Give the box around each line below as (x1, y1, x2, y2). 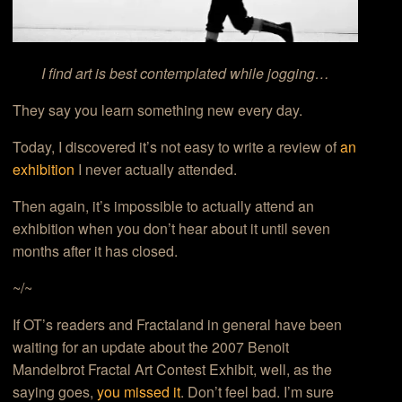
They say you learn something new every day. (13, 100, 303, 121)
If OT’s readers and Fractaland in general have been (13, 314, 343, 336)
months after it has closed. (13, 240, 179, 262)
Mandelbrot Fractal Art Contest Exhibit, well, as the (13, 359, 333, 380)
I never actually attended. (74, 159, 238, 180)
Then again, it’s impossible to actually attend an (13, 196, 315, 217)
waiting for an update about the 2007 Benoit (13, 336, 290, 358)
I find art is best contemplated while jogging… (41, 63, 330, 84)
